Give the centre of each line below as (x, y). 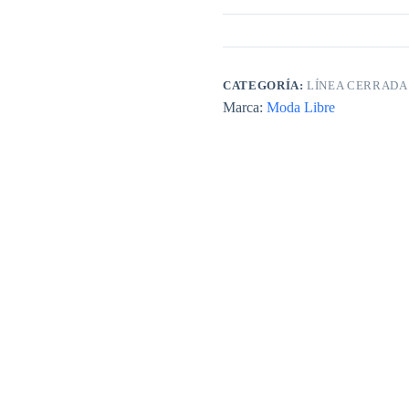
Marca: (245, 108)
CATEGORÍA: (265, 86)
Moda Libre (301, 108)
